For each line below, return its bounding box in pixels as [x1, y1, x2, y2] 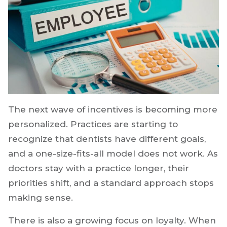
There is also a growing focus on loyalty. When [8, 215, 216, 225]
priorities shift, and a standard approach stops [8, 177, 214, 188]
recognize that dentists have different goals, [8, 133, 206, 144]
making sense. [8, 192, 73, 203]
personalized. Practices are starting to [8, 119, 178, 129]
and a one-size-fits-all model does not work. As [8, 148, 218, 159]
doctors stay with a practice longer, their [8, 163, 189, 173]
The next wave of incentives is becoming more [8, 104, 217, 115]
